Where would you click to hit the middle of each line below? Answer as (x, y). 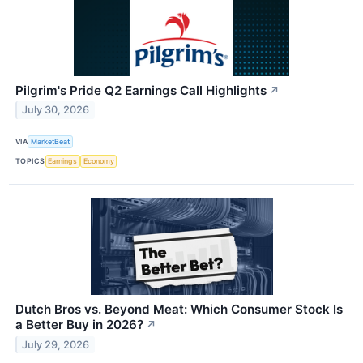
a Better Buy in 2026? (79, 325)
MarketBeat (51, 142)
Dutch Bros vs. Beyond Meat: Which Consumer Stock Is (179, 310)
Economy (98, 161)
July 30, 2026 (56, 110)
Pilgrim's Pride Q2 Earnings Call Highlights (141, 90)
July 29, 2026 (56, 344)
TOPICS (30, 161)
